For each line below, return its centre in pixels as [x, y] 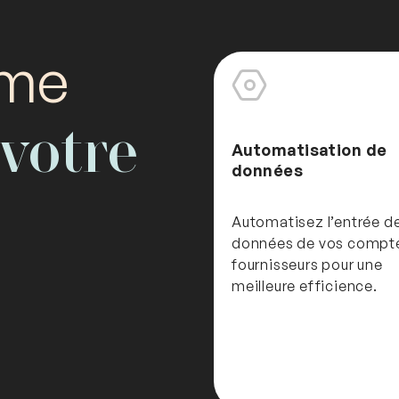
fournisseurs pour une [307, 264]
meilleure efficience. [305, 285]
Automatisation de [309, 149]
